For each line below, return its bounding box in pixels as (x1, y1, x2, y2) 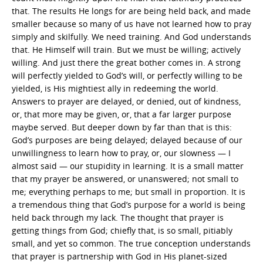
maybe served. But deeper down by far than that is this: (12, 121, 232, 133)
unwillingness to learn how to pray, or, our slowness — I (12, 147, 231, 159)
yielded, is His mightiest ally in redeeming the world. (12, 82, 218, 94)
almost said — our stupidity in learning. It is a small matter (12, 160, 244, 171)
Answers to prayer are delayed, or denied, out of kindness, (12, 95, 241, 107)
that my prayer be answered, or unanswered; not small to (12, 173, 238, 184)
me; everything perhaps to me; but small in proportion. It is (12, 186, 245, 197)
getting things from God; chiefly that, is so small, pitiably (12, 224, 232, 236)
